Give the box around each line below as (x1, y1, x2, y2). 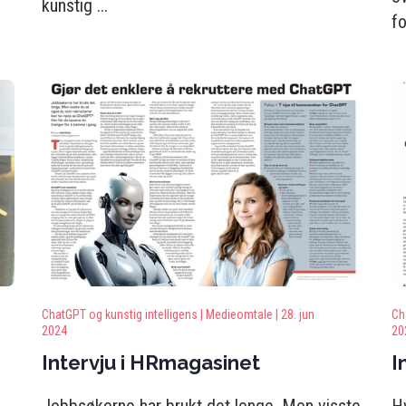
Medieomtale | (206, 307, 278, 322)
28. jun (281, 307, 314, 322)
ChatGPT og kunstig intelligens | (42, 307, 203, 322)
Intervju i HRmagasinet (42, 351, 260, 374)
